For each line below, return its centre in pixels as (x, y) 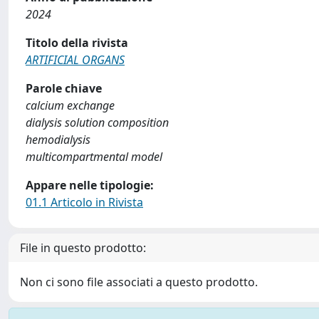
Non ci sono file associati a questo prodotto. (139, 282)
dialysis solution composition (97, 122)
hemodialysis (58, 140)
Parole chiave (64, 88)
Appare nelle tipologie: (90, 185)
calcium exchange (70, 105)
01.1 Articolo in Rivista (84, 202)
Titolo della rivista (77, 43)
